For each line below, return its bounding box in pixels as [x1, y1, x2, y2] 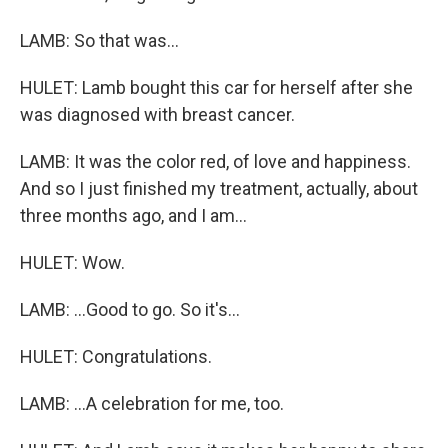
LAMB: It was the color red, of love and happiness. [20, 151, 411, 172]
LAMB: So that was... [20, 30, 179, 51]
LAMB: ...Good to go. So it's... [20, 299, 240, 320]
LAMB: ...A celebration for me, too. [20, 393, 284, 414]
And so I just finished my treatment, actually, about [20, 178, 418, 199]
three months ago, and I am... [20, 205, 247, 226]
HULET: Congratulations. [20, 346, 212, 367]
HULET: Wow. [20, 252, 125, 273]
